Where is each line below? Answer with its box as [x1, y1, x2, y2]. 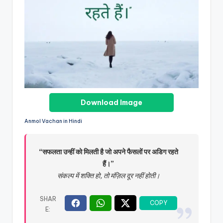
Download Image [81, 98, 142, 108]
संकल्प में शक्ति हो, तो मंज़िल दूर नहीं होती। [57, 171, 160, 181]
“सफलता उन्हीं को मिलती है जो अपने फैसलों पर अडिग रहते [38, 147, 178, 157]
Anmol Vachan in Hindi [24, 118, 82, 125]
